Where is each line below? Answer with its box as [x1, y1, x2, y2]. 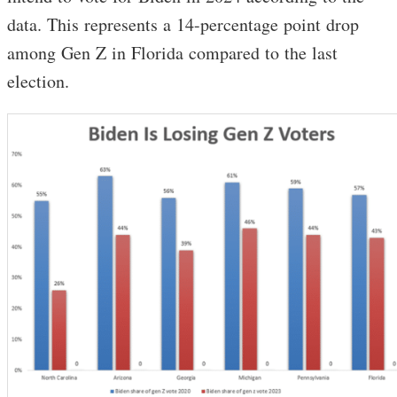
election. [7, 69, 82, 94]
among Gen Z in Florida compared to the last [7, 41, 338, 66]
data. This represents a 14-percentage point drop [7, 12, 359, 37]
